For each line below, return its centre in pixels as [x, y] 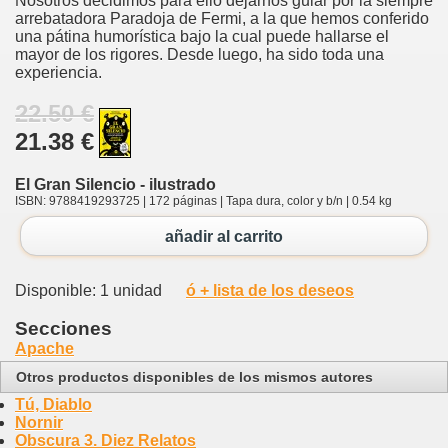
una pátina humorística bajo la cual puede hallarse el [202, 36]
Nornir [39, 423]
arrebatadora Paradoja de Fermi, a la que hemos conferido [222, 18]
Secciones [63, 329]
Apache [44, 349]
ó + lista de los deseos [270, 291]
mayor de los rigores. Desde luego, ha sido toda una [199, 54]
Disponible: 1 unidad [92, 291]
